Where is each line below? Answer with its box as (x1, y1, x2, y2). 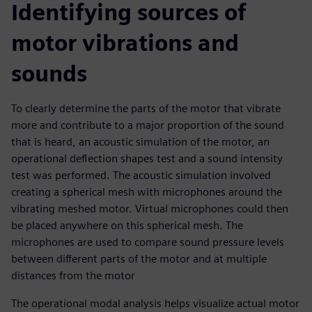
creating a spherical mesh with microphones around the (11, 185, 282, 199)
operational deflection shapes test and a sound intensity (11, 152, 283, 166)
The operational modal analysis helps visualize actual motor (11, 297, 299, 311)
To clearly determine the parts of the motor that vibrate (11, 102, 281, 116)
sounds (11, 60, 87, 88)
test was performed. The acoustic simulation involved (11, 169, 271, 182)
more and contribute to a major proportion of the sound (11, 118, 284, 132)
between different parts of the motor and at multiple (11, 252, 267, 266)
